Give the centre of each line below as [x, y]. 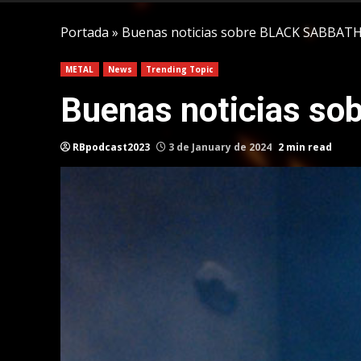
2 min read [305, 147]
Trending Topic [180, 69]
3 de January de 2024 [220, 147]
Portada [85, 32]
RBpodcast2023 [111, 147]
